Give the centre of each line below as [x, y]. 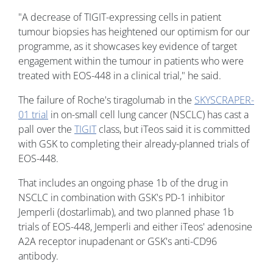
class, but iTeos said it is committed [173, 129]
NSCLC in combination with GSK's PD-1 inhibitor [122, 197]
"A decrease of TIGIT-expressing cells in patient [120, 17]
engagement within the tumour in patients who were [131, 61]
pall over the [46, 129]
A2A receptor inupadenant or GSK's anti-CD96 [118, 241]
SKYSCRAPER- [224, 100]
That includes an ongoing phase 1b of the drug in [123, 183]
